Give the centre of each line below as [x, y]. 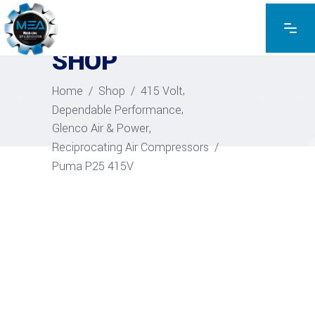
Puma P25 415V [93, 166]
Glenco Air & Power [101, 128]
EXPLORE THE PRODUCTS [116, 38]
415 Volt [162, 91]
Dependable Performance [117, 109]
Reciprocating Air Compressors [130, 147]
